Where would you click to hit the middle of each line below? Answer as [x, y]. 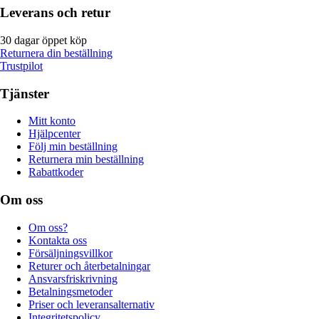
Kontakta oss [58, 240]
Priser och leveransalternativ [91, 304]
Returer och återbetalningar [89, 266]
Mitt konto [52, 121]
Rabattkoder [56, 172]
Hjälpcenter [54, 134]
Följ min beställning [73, 147]
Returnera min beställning [86, 159]
